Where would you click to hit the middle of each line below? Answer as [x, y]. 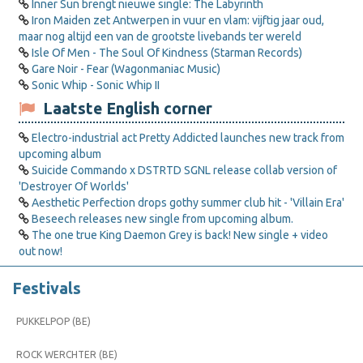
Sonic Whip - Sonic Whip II [96, 85]
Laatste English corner [124, 108]
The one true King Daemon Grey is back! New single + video [180, 235]
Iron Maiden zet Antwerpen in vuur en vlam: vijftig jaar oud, [178, 20]
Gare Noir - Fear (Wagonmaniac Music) [126, 68]
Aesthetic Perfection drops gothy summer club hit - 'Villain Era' [188, 202]
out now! [41, 251]
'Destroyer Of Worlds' [74, 186]
